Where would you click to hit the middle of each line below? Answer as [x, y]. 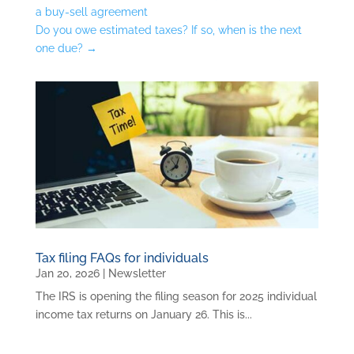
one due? [59, 48]
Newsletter [137, 274]
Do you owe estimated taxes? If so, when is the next [168, 30]
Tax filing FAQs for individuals [122, 258]
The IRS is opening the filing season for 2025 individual [176, 297]
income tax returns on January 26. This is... [143, 315]
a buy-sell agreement [91, 11]
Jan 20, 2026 [67, 274]
